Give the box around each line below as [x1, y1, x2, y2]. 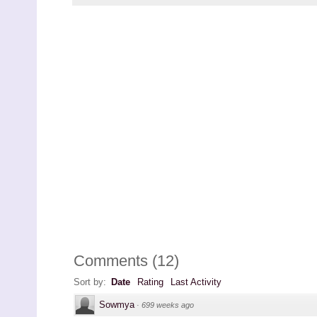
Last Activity [171, 277, 221, 288]
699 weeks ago [142, 301, 194, 310]
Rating [137, 277, 163, 288]
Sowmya [99, 299, 134, 311]
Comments [74, 252, 148, 270]
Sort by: [74, 277, 109, 288]
